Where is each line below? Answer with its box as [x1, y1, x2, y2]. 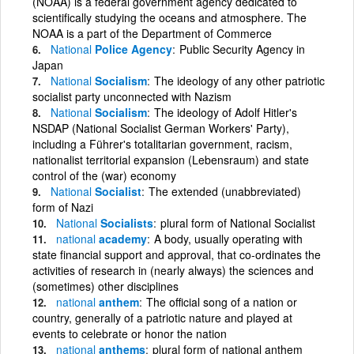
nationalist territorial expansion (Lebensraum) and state [32, 151, 309, 168]
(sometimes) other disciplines [32, 277, 179, 294]
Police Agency [92, 40, 172, 57]
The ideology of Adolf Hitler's [154, 104, 297, 120]
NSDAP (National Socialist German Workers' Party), [32, 119, 289, 136]
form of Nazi [32, 198, 93, 215]
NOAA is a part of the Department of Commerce [32, 24, 272, 41]
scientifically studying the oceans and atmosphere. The [32, 9, 307, 25]
